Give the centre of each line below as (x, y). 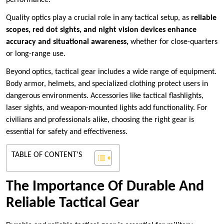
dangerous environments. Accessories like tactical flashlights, (105, 96)
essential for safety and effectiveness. (67, 132)
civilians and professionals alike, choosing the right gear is (100, 120)
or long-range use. (36, 54)
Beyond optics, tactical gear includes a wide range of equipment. (111, 72)
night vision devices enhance (147, 30)
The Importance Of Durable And (105, 187)
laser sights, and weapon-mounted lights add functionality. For (107, 108)
